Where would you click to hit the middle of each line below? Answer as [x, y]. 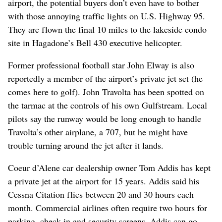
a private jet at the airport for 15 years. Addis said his [104, 181]
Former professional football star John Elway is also [101, 65]
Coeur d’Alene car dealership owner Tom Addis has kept [109, 167]
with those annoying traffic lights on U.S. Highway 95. [107, 16]
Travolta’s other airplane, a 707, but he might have [98, 132]
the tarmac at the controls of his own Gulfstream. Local [108, 105]
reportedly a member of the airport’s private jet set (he [105, 78]
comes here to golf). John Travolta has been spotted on [106, 91]
